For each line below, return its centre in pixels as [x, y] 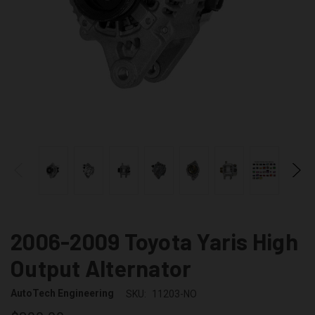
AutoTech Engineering [62, 294]
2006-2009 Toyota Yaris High [154, 241]
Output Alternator [101, 268]
